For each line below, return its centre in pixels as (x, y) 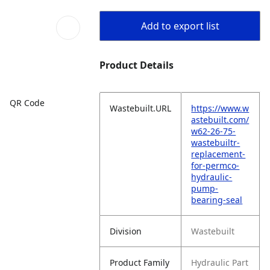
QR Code (27, 102)
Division (126, 231)
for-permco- (215, 165)
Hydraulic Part (220, 262)
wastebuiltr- (216, 143)
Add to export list (180, 26)
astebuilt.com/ (220, 120)
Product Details (137, 65)
